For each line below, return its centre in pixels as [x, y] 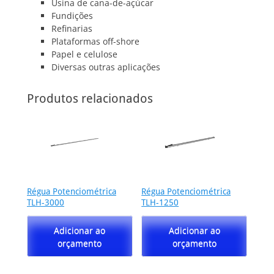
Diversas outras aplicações [106, 67]
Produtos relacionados [90, 99]
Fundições [72, 16]
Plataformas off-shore [95, 42]
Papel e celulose [84, 54]
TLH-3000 [46, 203]
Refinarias [72, 29]
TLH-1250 [160, 203]
